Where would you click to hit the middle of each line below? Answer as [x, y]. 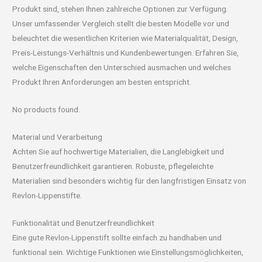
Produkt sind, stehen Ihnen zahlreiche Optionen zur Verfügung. [120, 8]
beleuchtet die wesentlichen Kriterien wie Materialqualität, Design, [125, 38]
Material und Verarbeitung [58, 137]
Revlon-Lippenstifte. [47, 195]
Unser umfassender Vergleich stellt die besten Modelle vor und [121, 23]
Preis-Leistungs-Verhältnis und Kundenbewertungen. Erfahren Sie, [126, 52]
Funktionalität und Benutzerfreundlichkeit [84, 223]
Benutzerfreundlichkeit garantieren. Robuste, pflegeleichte [113, 166]
